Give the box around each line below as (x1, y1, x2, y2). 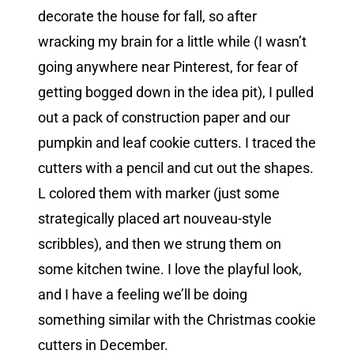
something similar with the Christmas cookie (38, 311, 316, 329)
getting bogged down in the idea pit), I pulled (38, 84, 314, 101)
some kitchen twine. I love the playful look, (38, 261, 302, 278)
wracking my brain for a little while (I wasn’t (38, 33, 307, 51)
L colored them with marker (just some (38, 185, 280, 202)
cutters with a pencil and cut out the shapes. (38, 160, 314, 177)
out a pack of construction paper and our (38, 109, 290, 126)
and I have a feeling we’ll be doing (38, 286, 247, 303)
